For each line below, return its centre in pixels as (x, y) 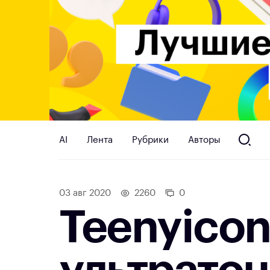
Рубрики (150, 140)
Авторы (204, 140)
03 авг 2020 (85, 193)
